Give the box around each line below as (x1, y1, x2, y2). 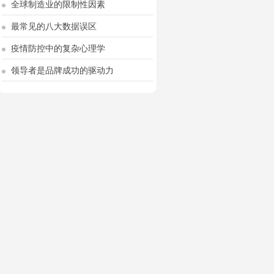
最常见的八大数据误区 (9, 20, 97, 32)
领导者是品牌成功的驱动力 (9, 64, 114, 76)
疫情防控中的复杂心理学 (9, 42, 105, 54)
